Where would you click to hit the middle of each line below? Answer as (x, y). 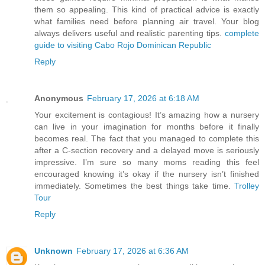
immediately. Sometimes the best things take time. (134, 186)
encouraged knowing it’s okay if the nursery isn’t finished (147, 174)
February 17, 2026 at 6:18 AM (143, 98)
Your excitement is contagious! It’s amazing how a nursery (147, 115)
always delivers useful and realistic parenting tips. (130, 33)
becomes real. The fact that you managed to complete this (147, 139)
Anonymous (59, 98)
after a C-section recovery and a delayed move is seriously (147, 151)
